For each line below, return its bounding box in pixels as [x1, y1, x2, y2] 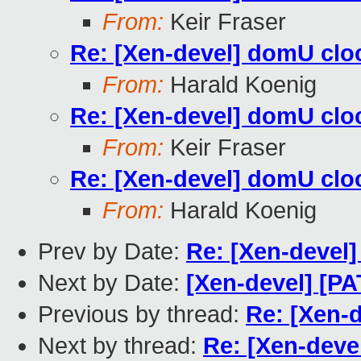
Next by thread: [38, 333, 203, 359]
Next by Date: [38, 270, 186, 297]
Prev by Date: [38, 239, 186, 265]
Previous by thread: [38, 301, 246, 328]
